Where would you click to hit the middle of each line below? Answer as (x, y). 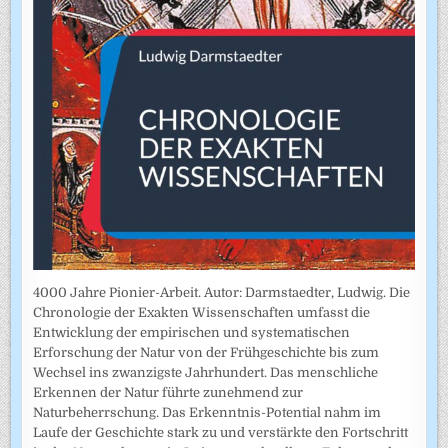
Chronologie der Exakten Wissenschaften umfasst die (202, 312)
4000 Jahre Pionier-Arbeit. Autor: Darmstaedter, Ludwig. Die (222, 292)
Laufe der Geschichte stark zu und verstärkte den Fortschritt (221, 432)
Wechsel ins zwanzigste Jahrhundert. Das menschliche (206, 372)
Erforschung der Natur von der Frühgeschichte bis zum (206, 352)
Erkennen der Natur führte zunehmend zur (168, 392)
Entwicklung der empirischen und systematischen (192, 332)
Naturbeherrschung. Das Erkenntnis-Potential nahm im (207, 412)
